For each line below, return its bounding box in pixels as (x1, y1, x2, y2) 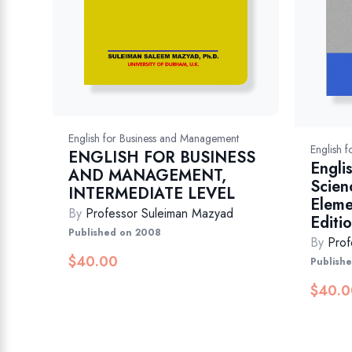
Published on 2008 (68, 225, 162, 240)
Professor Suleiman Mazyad (86, 203, 234, 222)
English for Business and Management (68, 130, 240, 146)
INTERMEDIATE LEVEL (68, 181, 236, 205)
